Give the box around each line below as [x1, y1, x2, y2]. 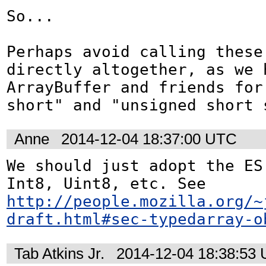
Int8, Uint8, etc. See [206, 175, 216, 193]
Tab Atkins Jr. [14, 244, 104, 262]
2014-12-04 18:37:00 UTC [61, 130, 237, 148]
